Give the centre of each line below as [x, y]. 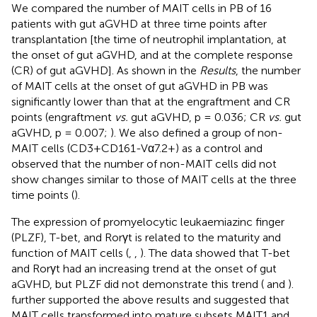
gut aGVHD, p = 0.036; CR [198, 117]
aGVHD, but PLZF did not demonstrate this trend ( [138, 284]
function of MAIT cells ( [70, 253]
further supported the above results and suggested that [150, 300]
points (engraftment [63, 117]
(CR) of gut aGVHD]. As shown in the [105, 71]
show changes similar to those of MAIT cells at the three [154, 180]
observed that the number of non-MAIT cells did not [144, 164]
